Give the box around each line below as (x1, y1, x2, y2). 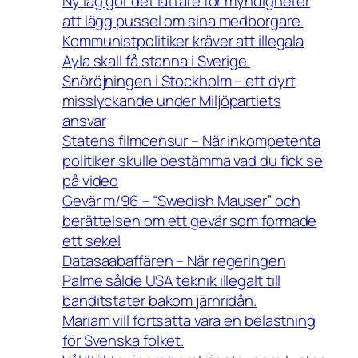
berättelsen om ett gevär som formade (62, 210, 317, 232)
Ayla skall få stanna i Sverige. (62, 50, 250, 72)
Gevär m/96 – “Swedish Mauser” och (62, 190, 300, 212)
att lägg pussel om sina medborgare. (62, 10, 304, 32)
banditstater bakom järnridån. (62, 290, 257, 312)
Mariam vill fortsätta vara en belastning (62, 310, 316, 332)
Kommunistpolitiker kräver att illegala (62, 30, 304, 52)
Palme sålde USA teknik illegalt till (62, 270, 281, 292)
